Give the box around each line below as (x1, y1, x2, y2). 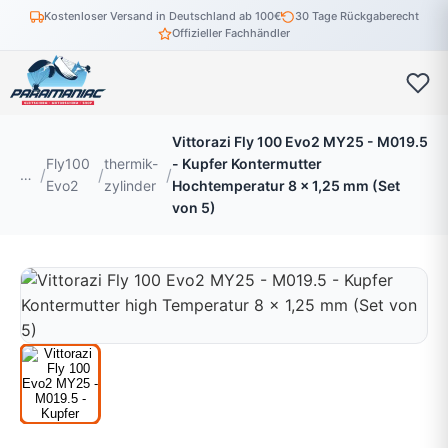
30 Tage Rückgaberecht (294, 9, 419, 23)
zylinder (104, 177, 156, 194)
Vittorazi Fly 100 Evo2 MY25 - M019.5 (172, 133, 428, 150)
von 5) (172, 199, 216, 216)
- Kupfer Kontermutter (172, 155, 322, 172)
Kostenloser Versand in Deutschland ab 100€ (43, 9, 281, 23)
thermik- (104, 155, 158, 172)
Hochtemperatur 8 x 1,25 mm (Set (172, 177, 400, 194)
